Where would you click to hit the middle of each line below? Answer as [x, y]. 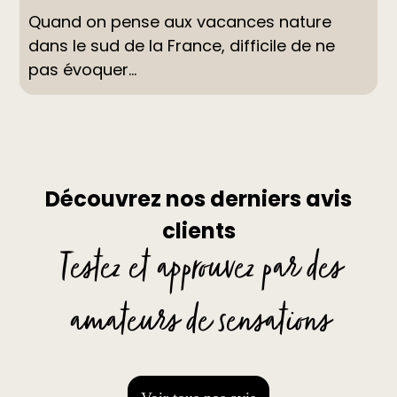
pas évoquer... [83, 70]
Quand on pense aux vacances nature [180, 22]
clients [198, 231]
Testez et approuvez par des [198, 274]
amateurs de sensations [198, 327]
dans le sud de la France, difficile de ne [182, 46]
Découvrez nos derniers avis [198, 199]
